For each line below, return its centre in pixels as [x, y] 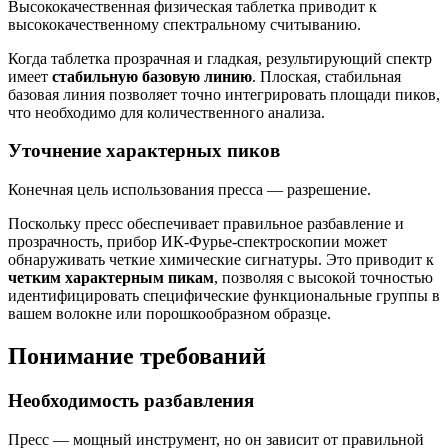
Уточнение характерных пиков [144, 151]
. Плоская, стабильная [326, 76]
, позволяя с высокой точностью [323, 277]
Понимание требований [137, 355]
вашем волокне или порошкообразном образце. [169, 313]
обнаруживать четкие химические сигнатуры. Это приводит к [221, 259]
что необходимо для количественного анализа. [166, 112]
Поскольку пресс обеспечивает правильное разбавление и [206, 223]
